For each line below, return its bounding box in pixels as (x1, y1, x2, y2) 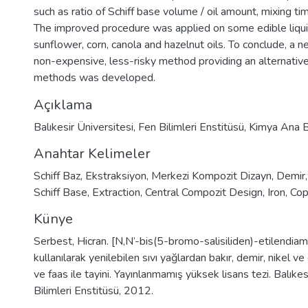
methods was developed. (34, 70, 155, 85)
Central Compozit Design (145, 185, 263, 200)
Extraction (92, 185, 140, 200)
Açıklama (34, 96, 92, 114)
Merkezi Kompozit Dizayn (151, 168, 272, 184)
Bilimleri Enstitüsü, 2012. (34, 283, 153, 298)
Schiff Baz (34, 168, 80, 184)
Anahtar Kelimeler (34, 144, 151, 163)
